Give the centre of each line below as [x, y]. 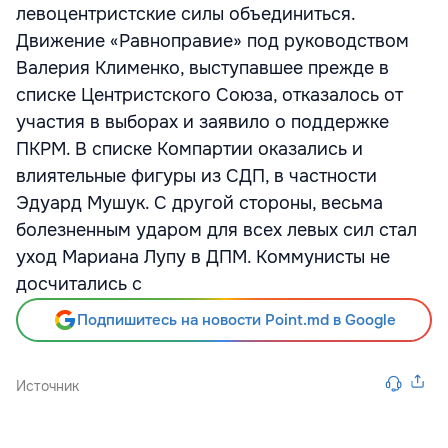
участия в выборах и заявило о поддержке [202, 122]
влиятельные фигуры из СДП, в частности [196, 176]
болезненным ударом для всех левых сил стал [216, 230]
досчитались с [79, 284]
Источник [47, 386]
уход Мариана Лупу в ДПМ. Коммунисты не [203, 257]
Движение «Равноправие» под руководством [212, 41]
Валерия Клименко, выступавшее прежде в [202, 68]
